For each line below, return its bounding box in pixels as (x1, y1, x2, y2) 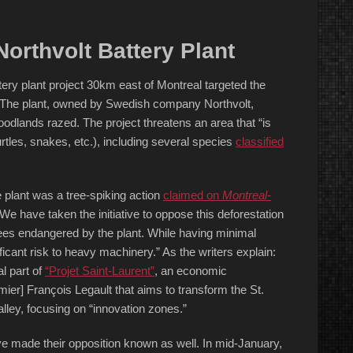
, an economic (154, 264, 227, 277)
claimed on (163, 188, 222, 202)
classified (236, 135, 284, 148)
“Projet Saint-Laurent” (45, 264, 154, 277)
